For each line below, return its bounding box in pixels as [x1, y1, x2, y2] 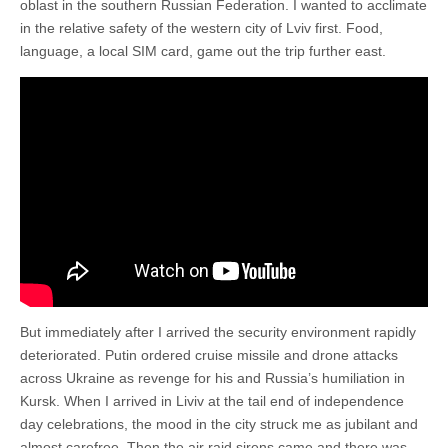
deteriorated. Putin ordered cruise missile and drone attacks [20, 346, 398, 363]
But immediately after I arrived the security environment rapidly [20, 323, 416, 340]
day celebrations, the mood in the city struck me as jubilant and [20, 415, 418, 432]
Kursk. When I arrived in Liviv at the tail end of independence [20, 392, 404, 409]
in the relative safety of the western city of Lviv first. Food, [20, 20, 383, 36]
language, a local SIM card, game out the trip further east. [20, 43, 386, 59]
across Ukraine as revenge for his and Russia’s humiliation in [20, 369, 405, 386]
